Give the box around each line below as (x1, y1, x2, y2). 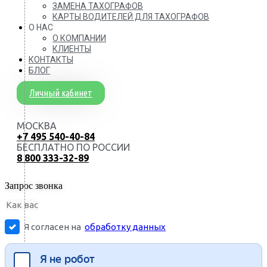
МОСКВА (17, 120, 57, 131)
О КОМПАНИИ (52, 33, 106, 43)
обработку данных (85, 222, 166, 232)
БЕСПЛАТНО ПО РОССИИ (17, 141, 130, 153)
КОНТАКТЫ (29, 54, 73, 64)
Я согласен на (24, 222, 85, 232)
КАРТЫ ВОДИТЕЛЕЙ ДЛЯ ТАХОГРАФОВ (52, 11, 209, 21)
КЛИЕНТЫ (52, 44, 91, 54)
